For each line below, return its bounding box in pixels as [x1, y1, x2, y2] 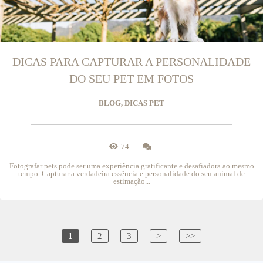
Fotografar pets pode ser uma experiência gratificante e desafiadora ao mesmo [9, 161, 254, 170]
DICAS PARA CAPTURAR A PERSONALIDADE [12, 55, 251, 68]
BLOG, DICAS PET [99, 98, 164, 107]
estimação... [113, 176, 150, 186]
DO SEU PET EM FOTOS [69, 72, 194, 85]
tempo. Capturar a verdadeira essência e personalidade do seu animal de [18, 168, 245, 178]
